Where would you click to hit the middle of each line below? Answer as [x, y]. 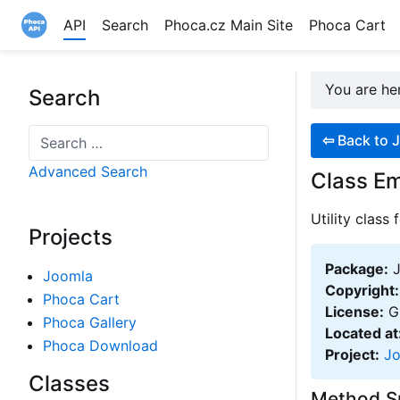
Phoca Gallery [90, 322]
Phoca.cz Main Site [229, 25]
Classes [69, 383]
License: [354, 311]
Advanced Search [88, 171]
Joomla [68, 276]
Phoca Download [100, 346]
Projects [71, 237]
